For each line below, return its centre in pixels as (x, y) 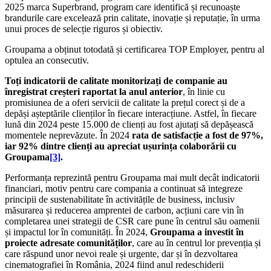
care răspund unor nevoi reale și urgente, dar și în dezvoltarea (121, 254)
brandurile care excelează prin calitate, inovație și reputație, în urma (132, 18)
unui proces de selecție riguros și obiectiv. (84, 29)
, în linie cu (204, 92)
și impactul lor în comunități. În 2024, (77, 232)
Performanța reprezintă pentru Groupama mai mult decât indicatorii (132, 178)
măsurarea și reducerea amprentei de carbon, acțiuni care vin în (124, 211)
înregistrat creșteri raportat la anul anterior (94, 92)
